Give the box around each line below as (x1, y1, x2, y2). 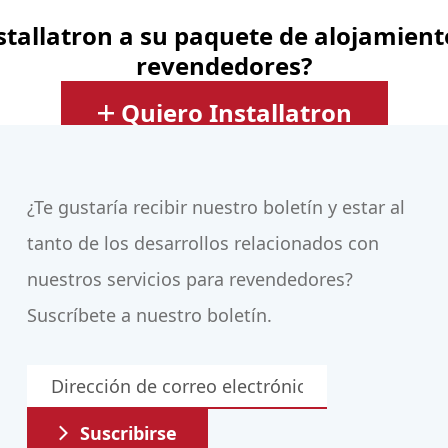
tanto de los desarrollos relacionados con (27, 231, 380, 256)
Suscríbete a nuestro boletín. (27, 303, 273, 328)
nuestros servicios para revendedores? (27, 267, 354, 292)
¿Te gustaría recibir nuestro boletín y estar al (27, 195, 406, 220)
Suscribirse (80, 421, 178, 446)
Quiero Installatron (120, 96, 352, 130)
